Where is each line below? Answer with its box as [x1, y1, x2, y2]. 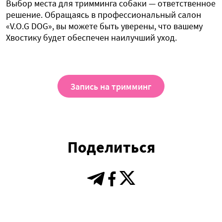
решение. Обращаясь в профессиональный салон [6, 9, 201, 21]
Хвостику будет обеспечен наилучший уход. [6, 32, 177, 44]
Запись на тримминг [70, 80, 152, 92]
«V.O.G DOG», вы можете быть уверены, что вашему [6, 20, 203, 32]
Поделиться [67, 137, 155, 158]
